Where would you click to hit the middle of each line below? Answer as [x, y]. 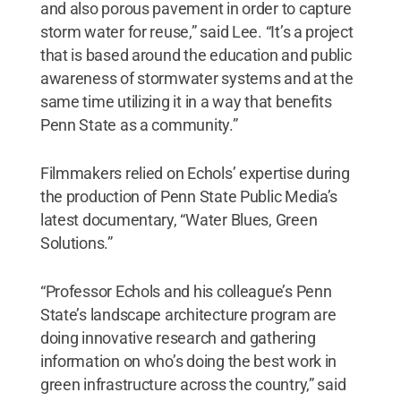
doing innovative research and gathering [178, 337]
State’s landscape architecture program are [188, 314]
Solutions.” [76, 243]
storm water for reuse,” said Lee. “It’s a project [196, 31]
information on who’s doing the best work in [188, 361]
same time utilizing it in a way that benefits [186, 101]
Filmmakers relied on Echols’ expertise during [195, 173]
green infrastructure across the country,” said [193, 384]
